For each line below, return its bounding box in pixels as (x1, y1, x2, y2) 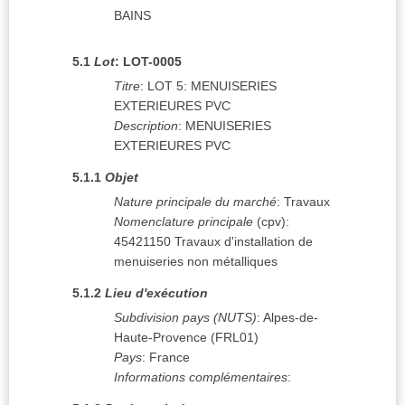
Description (114, 118, 178, 134)
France (149, 350, 190, 365)
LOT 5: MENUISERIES (147, 79, 277, 94)
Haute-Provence (114, 330, 207, 345)
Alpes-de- (263, 310, 318, 325)
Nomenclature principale (114, 214, 253, 230)
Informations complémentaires (114, 370, 287, 385)
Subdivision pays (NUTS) (114, 310, 257, 325)
